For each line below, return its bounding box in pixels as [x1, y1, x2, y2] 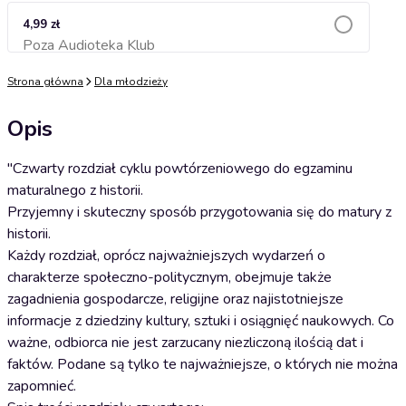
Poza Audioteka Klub [23, 35, 155, 55]
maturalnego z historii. [7, 180, 143, 200]
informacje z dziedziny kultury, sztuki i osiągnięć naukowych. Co [7, 311, 394, 331]
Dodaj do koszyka [141, 43, 236, 57]
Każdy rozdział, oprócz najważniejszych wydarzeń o [7, 246, 325, 266]
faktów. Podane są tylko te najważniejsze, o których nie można [7, 354, 398, 374]
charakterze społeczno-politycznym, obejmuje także [7, 267, 332, 287]
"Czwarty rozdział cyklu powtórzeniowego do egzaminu [7, 159, 353, 179]
